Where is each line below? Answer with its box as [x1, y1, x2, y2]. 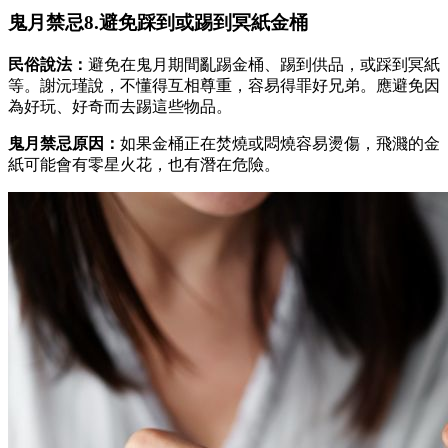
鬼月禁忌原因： [8, 135, 120, 153]
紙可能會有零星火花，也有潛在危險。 [8, 156, 280, 174]
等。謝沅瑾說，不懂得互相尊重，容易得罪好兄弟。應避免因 [8, 77, 440, 95]
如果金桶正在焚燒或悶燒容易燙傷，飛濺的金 [120, 135, 440, 153]
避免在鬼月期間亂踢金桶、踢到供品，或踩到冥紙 [88, 56, 440, 74]
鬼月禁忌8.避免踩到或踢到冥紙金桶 [8, 12, 308, 34]
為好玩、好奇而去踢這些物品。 [8, 98, 232, 116]
